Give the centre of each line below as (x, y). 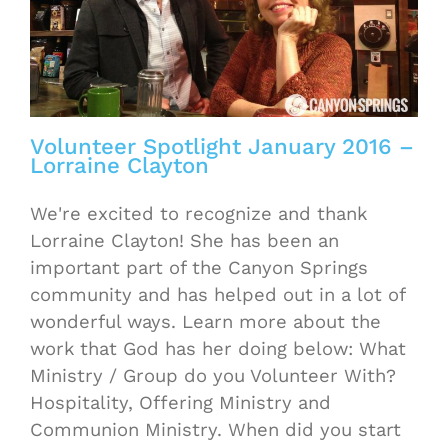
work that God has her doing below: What (218, 349)
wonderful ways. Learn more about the (205, 322)
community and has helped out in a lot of (217, 295)
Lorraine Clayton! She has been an (184, 241)
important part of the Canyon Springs (199, 268)
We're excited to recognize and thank (198, 214)
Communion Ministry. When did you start (215, 430)
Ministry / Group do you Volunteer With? (213, 376)
